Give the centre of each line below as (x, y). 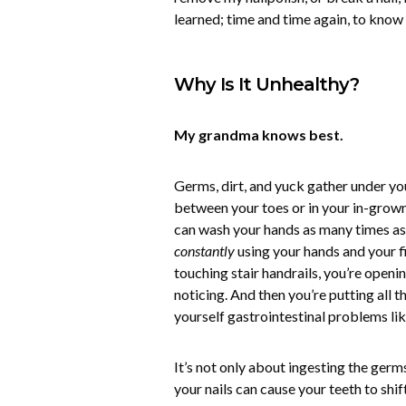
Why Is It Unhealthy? (266, 84)
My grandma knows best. (260, 135)
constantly (204, 251)
